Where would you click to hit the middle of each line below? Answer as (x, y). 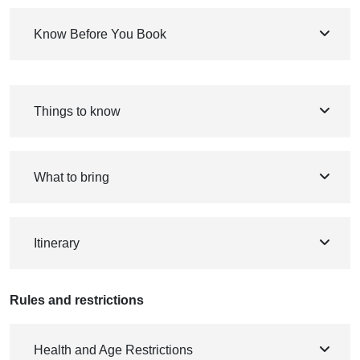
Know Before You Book (100, 35)
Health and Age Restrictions (113, 350)
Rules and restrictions (77, 301)
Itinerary (57, 243)
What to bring (72, 178)
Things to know (77, 112)
